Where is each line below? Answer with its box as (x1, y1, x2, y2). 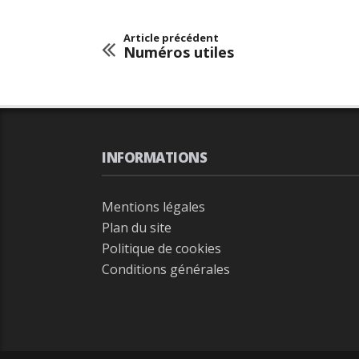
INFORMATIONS (102, 147, 207, 167)
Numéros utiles (123, 42, 234, 62)
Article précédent (123, 30, 219, 45)
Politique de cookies (102, 239, 221, 257)
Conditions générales (102, 260, 230, 278)
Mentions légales (102, 197, 205, 216)
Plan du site (102, 218, 171, 236)
